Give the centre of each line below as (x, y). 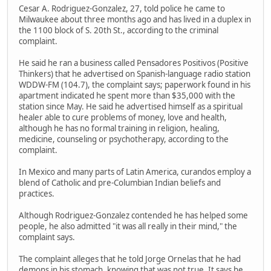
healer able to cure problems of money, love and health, (123, 117)
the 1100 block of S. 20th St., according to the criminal (119, 30)
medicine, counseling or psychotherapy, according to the (124, 139)
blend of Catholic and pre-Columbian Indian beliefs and (120, 182)
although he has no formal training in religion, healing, (119, 128)
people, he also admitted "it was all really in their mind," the (128, 226)
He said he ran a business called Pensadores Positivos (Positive (134, 63)
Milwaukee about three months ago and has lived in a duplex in (135, 19)
